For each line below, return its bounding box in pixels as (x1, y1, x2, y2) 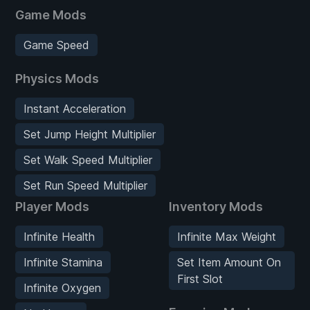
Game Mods (15, 7, 86, 22)
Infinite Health (24, 229, 95, 244)
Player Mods (15, 199, 89, 214)
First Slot (177, 271, 223, 286)
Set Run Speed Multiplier (24, 178, 147, 192)
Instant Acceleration (24, 101, 126, 116)
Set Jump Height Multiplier (24, 127, 156, 141)
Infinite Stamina (24, 255, 102, 269)
